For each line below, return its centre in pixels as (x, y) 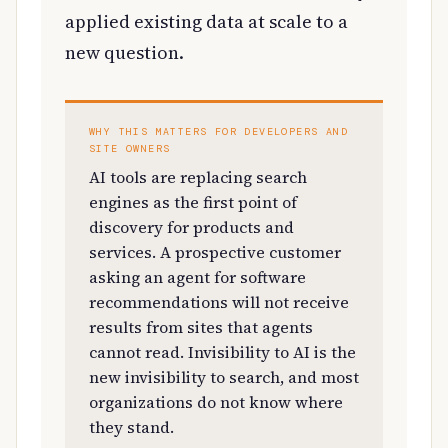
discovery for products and (191, 226)
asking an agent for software (197, 276)
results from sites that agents (201, 326)
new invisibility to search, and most (224, 376)
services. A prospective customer (215, 251)
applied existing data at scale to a (206, 21)
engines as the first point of (193, 201)
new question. (124, 52)
